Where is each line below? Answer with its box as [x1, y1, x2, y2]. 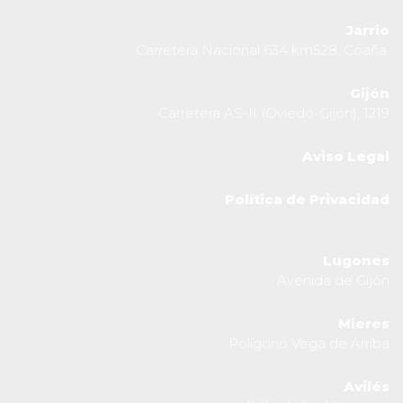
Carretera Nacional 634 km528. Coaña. [136, 40, 390, 58]
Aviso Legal [302, 147, 390, 165]
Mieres [338, 314, 390, 332]
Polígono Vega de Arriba [228, 334, 390, 352]
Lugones [323, 251, 390, 269]
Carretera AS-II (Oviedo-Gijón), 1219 [158, 103, 390, 121]
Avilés [344, 377, 390, 395]
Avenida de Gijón [277, 271, 390, 289]
